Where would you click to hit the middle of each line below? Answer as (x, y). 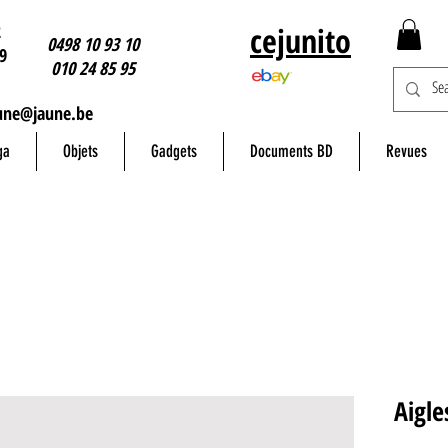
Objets (80, 151)
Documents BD (291, 151)
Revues (406, 151)
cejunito (300, 40)
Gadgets (174, 151)
